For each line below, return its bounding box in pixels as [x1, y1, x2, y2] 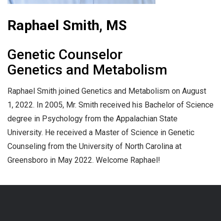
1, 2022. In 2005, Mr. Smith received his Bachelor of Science [7, 100, 214, 110]
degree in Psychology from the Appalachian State [7, 114, 178, 124]
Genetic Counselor [7, 46, 123, 63]
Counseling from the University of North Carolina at [7, 142, 182, 151]
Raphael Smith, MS [7, 17, 127, 34]
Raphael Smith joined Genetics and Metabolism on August [7, 86, 206, 96]
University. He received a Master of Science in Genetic [7, 128, 194, 138]
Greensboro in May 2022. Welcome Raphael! [7, 155, 160, 165]
